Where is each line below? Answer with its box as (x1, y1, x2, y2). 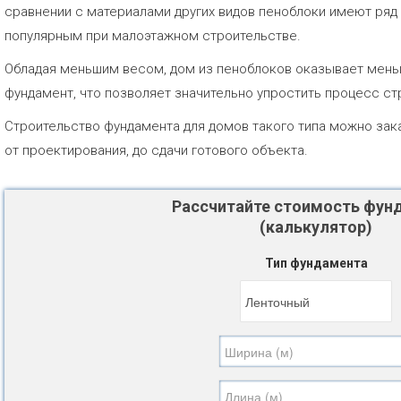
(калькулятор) (260, 218, 372, 236)
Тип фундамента (264, 256, 368, 270)
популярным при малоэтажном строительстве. (4, 28, 301, 44)
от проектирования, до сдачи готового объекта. (4, 142, 308, 158)
